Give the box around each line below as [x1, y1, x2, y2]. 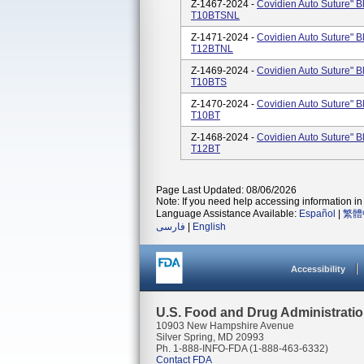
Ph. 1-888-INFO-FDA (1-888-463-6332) [156, 343, 328, 354]
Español [299, 208, 336, 219]
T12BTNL [191, 43, 233, 54]
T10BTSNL [191, 10, 240, 21]
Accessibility [291, 264, 345, 274]
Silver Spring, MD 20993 [156, 331, 264, 343]
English [193, 221, 226, 232]
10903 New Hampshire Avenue [156, 320, 294, 331]
